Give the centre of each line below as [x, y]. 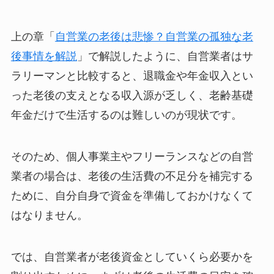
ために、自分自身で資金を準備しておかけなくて [132, 196]
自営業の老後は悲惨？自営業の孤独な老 [154, 37]
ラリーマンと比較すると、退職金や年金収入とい [132, 76]
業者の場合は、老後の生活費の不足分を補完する [132, 176]
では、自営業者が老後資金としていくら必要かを [132, 257]
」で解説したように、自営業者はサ [165, 57]
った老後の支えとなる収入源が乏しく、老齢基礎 [132, 96]
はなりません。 [49, 216]
